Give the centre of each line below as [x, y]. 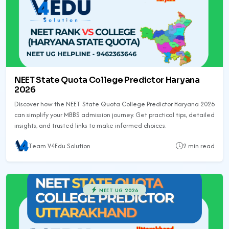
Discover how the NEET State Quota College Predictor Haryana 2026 [114, 104]
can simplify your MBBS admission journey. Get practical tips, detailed [114, 114]
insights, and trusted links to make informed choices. [90, 125]
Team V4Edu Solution [60, 146]
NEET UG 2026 [118, 190]
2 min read [199, 146]
